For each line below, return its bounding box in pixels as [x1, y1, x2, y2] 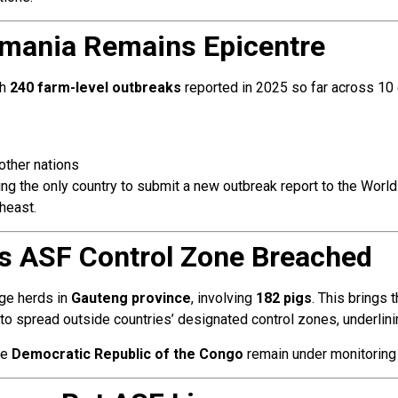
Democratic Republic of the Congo [12, 345, 243, 362]
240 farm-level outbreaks [10, 79, 181, 97]
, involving [191, 290, 256, 307]
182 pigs [256, 290, 312, 307]
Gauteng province [71, 290, 191, 307]
